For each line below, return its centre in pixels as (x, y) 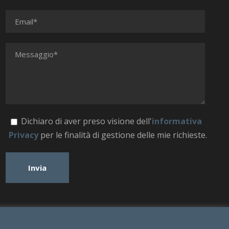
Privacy (23, 135)
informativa (177, 121)
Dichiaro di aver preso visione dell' (86, 121)
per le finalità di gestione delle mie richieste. (122, 135)
